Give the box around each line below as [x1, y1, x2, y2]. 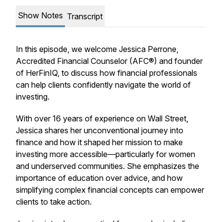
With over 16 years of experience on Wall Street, [16, 113, 188, 123]
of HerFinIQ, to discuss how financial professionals [16, 68, 197, 78]
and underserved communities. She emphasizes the [16, 161, 199, 171]
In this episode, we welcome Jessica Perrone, [16, 44, 178, 54]
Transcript [67, 11, 103, 21]
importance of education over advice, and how [16, 173, 183, 183]
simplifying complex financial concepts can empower [16, 185, 204, 195]
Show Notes [18, 10, 63, 20]
